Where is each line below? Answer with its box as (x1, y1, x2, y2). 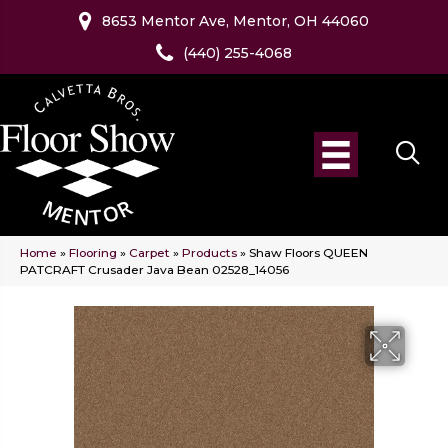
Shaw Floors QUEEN (249, 245, 368, 261)
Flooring (69, 245, 117, 261)
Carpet (129, 245, 170, 261)
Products (182, 245, 237, 261)
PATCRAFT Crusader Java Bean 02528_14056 (20, 262, 289, 278)
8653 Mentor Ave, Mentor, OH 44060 (102, 12, 369, 30)
